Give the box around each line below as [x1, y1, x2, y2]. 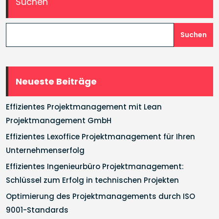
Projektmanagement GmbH [6, 115, 111, 126]
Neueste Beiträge [16, 75, 97, 88]
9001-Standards [6, 205, 68, 215]
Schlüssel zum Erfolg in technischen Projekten [6, 175, 179, 185]
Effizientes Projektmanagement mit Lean [6, 102, 162, 112]
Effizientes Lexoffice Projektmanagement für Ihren [6, 131, 195, 142]
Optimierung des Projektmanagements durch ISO [6, 191, 195, 201]
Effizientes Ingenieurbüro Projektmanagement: [6, 161, 184, 172]
